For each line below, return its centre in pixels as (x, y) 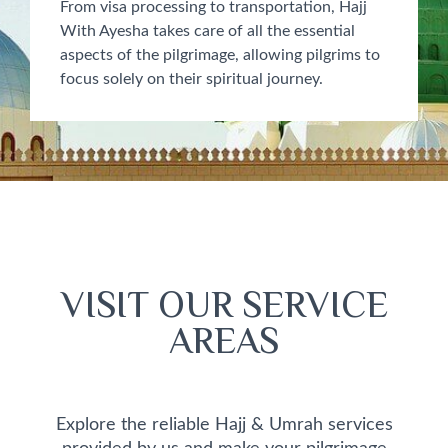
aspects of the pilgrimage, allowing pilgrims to (220, 55)
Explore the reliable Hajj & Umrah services (224, 425)
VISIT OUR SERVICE (224, 309)
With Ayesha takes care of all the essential (207, 31)
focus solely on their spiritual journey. (191, 79)
